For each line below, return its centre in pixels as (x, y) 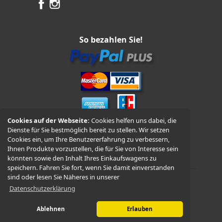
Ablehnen (51, 209)
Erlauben (139, 209)
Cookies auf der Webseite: (50, 121)
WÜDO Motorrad (127, 192)
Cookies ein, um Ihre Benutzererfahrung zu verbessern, (89, 139)
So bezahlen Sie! (111, 39)
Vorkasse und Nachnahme (111, 135)
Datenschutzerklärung (42, 188)
